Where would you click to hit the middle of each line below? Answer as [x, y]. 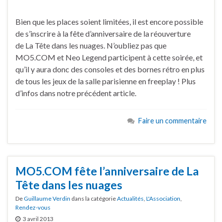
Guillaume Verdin [47, 198]
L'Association [163, 198]
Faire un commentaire [172, 121]
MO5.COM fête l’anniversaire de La [107, 171]
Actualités [130, 198]
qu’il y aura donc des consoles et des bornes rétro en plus [110, 69]
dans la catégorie [94, 198]
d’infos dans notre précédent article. [76, 93]
